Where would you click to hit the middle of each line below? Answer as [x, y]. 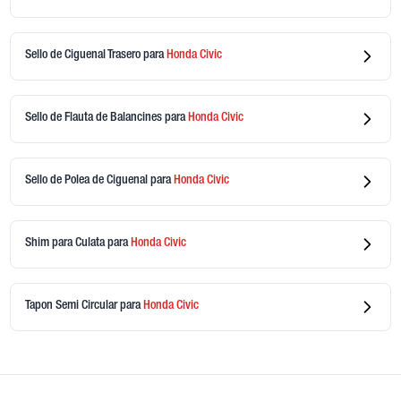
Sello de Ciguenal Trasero [84, 56]
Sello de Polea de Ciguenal [87, 181]
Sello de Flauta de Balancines [94, 119]
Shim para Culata [66, 244]
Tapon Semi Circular [72, 307]
